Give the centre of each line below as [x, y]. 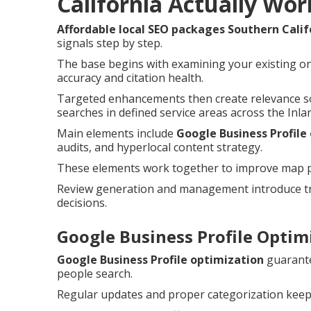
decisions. [82, 203]
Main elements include [117, 133]
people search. [95, 274]
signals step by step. [110, 43]
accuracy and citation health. [130, 78]
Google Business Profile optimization [160, 260]
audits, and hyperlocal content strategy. [160, 147]
